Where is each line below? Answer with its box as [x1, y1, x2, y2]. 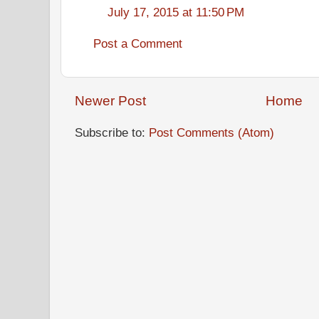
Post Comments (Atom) [149, 125, 274, 140]
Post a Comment [93, 36, 182, 51]
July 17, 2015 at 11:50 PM [108, 4, 244, 19]
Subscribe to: [75, 125, 149, 140]
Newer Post [75, 93, 146, 108]
